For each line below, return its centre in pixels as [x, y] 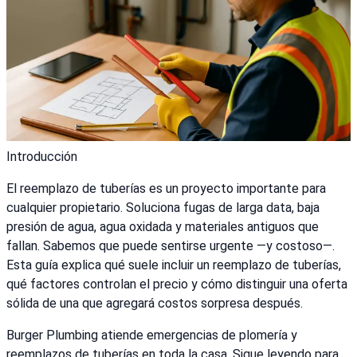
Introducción [42, 157]
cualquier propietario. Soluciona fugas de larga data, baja [163, 208]
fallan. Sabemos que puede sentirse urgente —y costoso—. [171, 246]
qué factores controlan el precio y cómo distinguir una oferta [177, 284]
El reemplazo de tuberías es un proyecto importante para [166, 189]
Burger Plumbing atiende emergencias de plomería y [152, 335]
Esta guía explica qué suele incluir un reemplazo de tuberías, [174, 265]
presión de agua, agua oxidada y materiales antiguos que [163, 227]
